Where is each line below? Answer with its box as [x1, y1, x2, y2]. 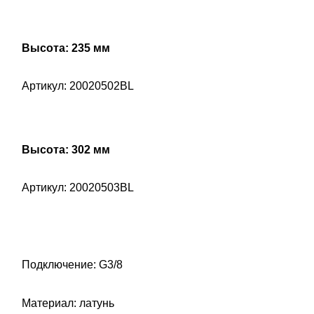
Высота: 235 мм [22, 42, 110, 55]
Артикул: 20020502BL [22, 80, 134, 93]
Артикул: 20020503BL [22, 182, 134, 194]
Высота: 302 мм [22, 144, 110, 156]
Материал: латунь [22, 297, 114, 310]
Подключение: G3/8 [22, 259, 123, 271]
